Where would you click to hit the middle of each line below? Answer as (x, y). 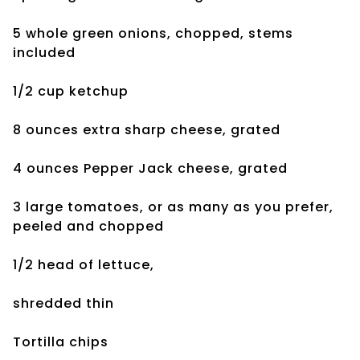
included (44, 52)
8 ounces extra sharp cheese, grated (147, 129)
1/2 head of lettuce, (86, 264)
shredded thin (63, 303)
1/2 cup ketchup (71, 91)
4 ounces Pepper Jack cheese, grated (150, 168)
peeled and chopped (88, 226)
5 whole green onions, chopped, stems (153, 33)
